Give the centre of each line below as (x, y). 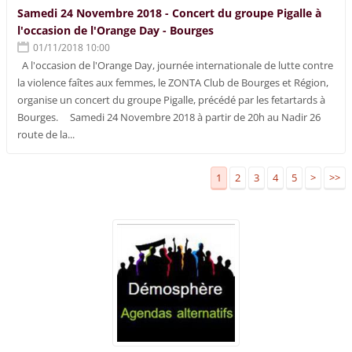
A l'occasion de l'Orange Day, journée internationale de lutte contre (176, 65)
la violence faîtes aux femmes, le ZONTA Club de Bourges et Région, (173, 82)
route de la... (46, 134)
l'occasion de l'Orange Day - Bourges (116, 30)
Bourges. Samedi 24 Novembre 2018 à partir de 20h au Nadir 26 (169, 117)
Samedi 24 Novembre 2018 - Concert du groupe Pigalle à (170, 13)
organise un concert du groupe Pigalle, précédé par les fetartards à (172, 99)
